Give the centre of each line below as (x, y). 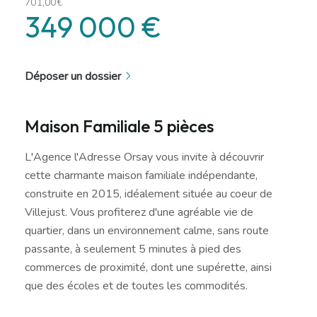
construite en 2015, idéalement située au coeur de (149, 194)
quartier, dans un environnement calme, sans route (147, 230)
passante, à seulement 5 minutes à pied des (133, 249)
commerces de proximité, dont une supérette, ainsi (148, 267)
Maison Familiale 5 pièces (119, 126)
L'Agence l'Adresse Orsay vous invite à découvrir (144, 157)
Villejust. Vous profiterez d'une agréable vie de (139, 212)
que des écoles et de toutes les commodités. (136, 286)
